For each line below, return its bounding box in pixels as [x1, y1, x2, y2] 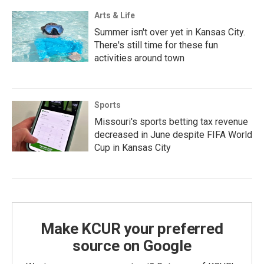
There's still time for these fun [94, 39, 218, 51]
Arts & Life [94, 10, 135, 20]
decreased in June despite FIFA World [94, 128, 252, 140]
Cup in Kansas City [94, 141, 171, 153]
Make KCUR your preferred [41, 219, 223, 237]
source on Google [72, 236, 192, 255]
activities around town [94, 52, 184, 64]
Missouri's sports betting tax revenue [94, 115, 248, 127]
